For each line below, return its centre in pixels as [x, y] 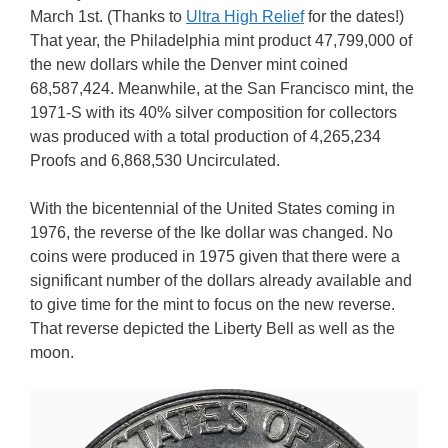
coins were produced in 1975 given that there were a [215, 256]
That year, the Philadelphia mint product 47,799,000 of [221, 40]
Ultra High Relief [245, 16]
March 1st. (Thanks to [108, 16]
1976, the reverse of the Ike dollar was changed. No [211, 232]
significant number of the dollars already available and [221, 280]
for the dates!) [354, 16]
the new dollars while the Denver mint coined [189, 64]
